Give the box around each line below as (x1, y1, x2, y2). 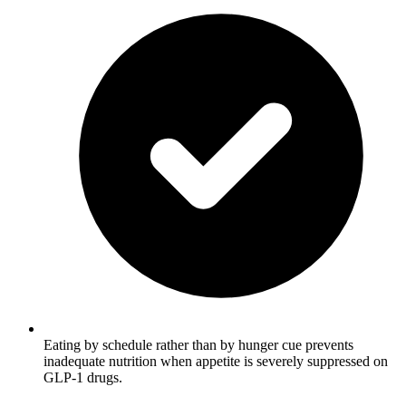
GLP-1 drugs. (43, 369, 122, 385)
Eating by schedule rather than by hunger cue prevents (43, 336, 353, 353)
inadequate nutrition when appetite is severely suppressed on (43, 353, 388, 369)
